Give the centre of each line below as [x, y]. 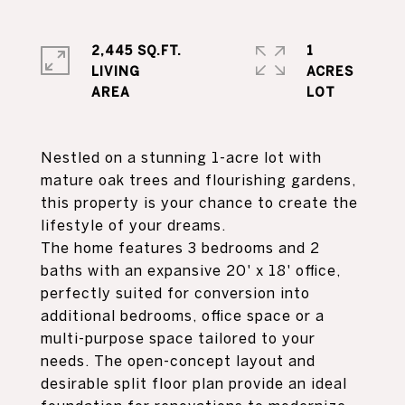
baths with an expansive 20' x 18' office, [191, 270]
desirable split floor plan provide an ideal [194, 383]
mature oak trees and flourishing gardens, [198, 180]
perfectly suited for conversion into [175, 293]
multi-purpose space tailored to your [178, 338]
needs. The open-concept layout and [178, 361]
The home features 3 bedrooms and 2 [180, 248]
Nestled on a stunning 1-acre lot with [181, 157]
